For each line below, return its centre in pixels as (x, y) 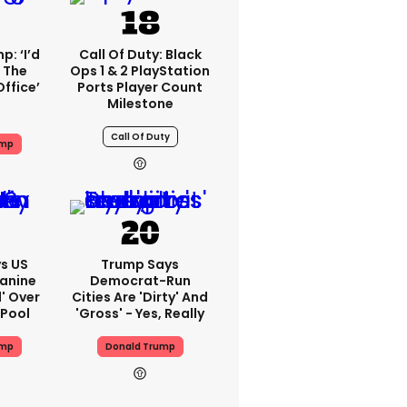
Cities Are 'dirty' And (140, 297)
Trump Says (140, 264)
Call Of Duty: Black (140, 55)
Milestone (140, 104)
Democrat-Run (140, 281)
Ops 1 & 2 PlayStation (140, 71)
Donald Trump (140, 347)
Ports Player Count (140, 87)
